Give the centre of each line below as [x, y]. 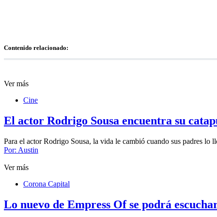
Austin [28, 150]
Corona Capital [46, 184]
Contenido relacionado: [36, 47]
